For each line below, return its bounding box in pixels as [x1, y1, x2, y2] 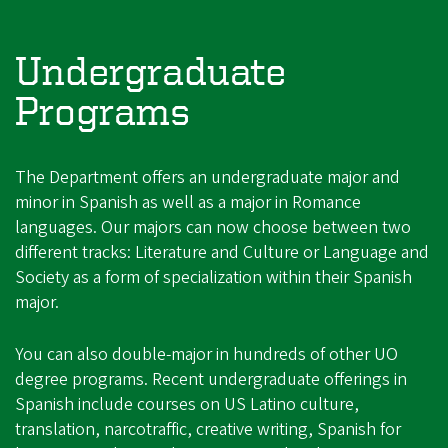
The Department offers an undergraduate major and [15, 164, 400, 190]
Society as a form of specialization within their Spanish [15, 264, 412, 290]
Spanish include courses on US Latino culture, [15, 391, 359, 417]
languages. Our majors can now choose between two [15, 214, 411, 240]
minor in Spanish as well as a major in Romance [15, 189, 361, 215]
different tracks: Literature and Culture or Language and [15, 239, 429, 265]
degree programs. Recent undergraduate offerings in [15, 366, 407, 392]
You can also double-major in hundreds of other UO [15, 341, 398, 367]
